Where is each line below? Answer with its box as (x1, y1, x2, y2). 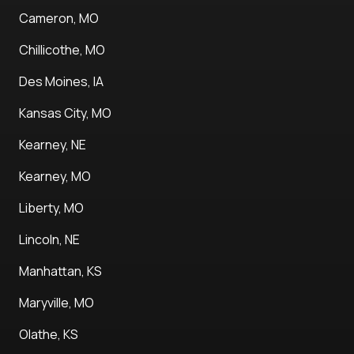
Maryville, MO (19, 294, 94, 312)
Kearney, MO (19, 168, 91, 186)
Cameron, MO (19, 9, 99, 28)
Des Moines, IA (19, 73, 104, 91)
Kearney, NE (19, 136, 86, 154)
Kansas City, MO (19, 104, 111, 122)
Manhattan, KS (19, 262, 102, 281)
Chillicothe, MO (19, 41, 105, 59)
